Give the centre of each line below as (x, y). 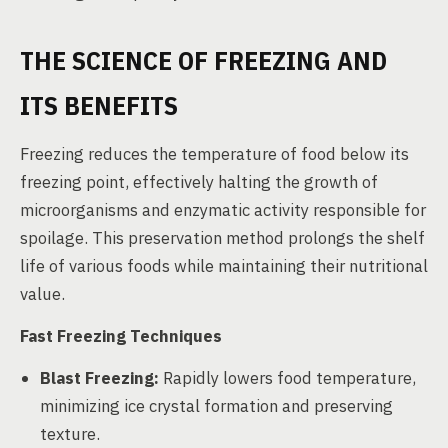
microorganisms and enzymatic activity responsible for (223, 210)
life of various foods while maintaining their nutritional (224, 266)
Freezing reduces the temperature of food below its (214, 154)
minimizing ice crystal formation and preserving (216, 406)
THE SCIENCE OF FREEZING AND (203, 60)
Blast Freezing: (99, 378)
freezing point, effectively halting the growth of (199, 182)
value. (42, 294)
